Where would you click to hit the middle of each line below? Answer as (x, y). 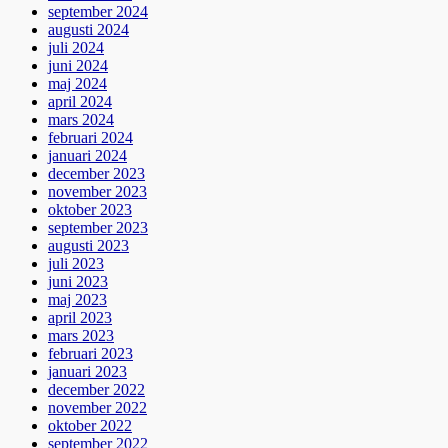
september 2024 (98, 12)
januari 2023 (87, 372)
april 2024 (80, 102)
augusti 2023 (88, 246)
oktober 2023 (90, 210)
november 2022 (97, 408)
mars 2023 (81, 336)
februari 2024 (90, 138)
